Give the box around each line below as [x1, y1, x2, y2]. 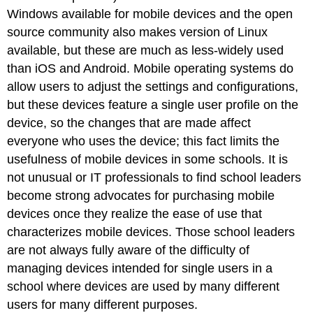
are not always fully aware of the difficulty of [7, 242, 250, 257]
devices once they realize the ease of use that [7, 206, 263, 221]
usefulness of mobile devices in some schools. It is [7, 152, 289, 166]
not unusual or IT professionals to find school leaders [7, 170, 302, 184]
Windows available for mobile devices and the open [7, 6, 293, 21]
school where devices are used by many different [7, 279, 280, 293]
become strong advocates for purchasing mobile [7, 188, 275, 203]
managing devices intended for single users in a [7, 261, 273, 275]
